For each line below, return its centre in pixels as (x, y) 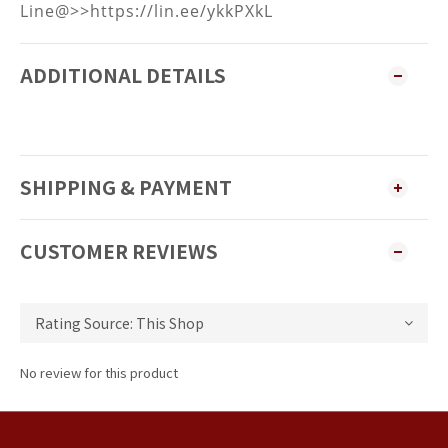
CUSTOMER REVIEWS (119, 251)
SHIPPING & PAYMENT (126, 187)
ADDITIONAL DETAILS (123, 75)
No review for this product (99, 372)
